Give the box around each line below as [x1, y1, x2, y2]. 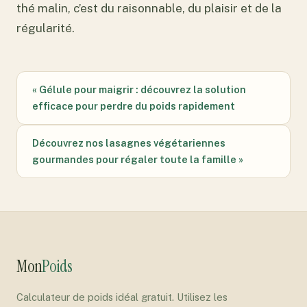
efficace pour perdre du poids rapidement [32, 99, 235, 112]
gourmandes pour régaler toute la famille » [32, 153, 243, 165]
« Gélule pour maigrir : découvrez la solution [32, 83, 246, 95]
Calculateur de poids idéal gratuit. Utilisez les [16, 291, 228, 303]
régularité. [16, 21, 75, 35]
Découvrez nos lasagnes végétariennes [32, 136, 225, 149]
